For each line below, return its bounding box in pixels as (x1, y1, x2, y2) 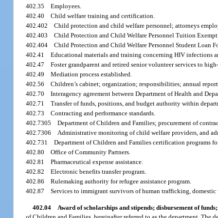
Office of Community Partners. (51, 148, 131, 156)
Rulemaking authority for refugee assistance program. (51, 178, 192, 185)
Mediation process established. (51, 71, 132, 78)
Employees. (51, 2, 82, 10)
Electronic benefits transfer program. (51, 168, 146, 176)
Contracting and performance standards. (51, 109, 156, 117)
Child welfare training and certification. (51, 12, 155, 20)
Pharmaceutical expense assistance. (51, 158, 144, 166)
